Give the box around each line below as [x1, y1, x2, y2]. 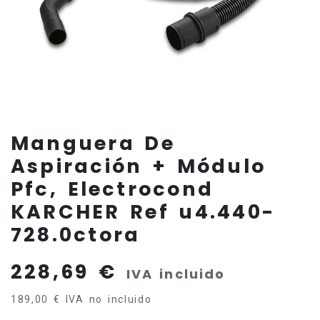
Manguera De [11, 129, 175, 156]
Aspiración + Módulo [11, 152, 266, 179]
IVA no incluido [65, 293, 152, 305]
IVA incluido [126, 264, 226, 283]
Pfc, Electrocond [11, 175, 214, 202]
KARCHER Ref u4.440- [11, 198, 276, 225]
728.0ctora [11, 221, 141, 248]
